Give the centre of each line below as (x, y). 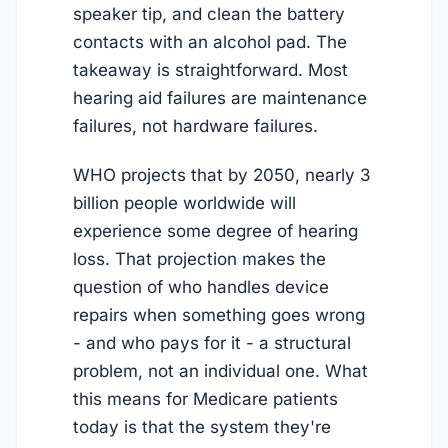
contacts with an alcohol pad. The (210, 42)
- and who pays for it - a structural (212, 342)
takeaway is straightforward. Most (210, 70)
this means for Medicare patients (205, 398)
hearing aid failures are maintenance (220, 98)
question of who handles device (201, 286)
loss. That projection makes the (199, 258)
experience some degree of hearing (215, 230)
